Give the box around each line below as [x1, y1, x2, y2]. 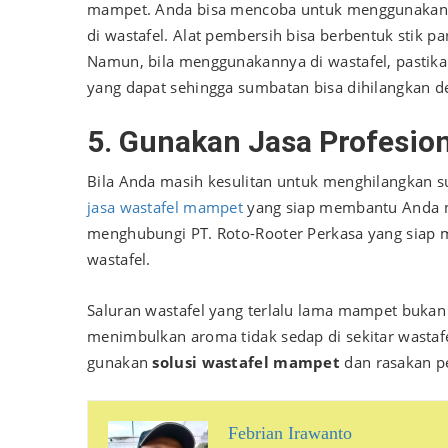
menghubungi [87, 222, 191, 243]
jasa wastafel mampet [87, 196, 244, 217]
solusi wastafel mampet [152, 351, 345, 372]
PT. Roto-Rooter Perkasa [190, 222, 364, 243]
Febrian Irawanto [228, 422, 352, 443]
